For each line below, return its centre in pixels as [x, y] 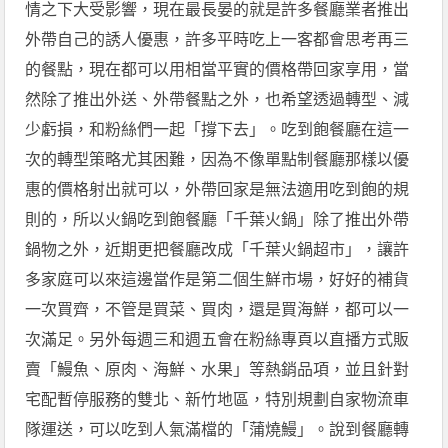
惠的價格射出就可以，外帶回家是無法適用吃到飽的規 [217, 190]
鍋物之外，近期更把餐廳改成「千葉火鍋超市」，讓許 [217, 250]
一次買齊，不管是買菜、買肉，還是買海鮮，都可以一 [217, 310]
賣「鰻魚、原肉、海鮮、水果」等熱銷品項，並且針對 [217, 370]
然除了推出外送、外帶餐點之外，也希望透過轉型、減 [217, 100]
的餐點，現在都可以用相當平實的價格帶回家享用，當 [217, 70]
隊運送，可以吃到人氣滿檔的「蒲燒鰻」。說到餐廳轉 [217, 430]
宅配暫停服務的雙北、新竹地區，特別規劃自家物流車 [217, 400]
